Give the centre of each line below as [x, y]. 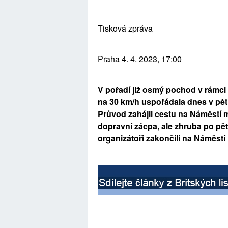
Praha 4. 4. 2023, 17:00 [140, 59]
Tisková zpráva [125, 28]
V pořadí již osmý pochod [148, 89]
